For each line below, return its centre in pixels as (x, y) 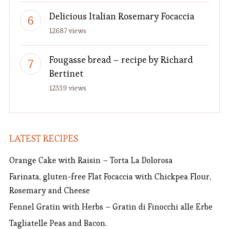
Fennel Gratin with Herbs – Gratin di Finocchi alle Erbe (111, 207)
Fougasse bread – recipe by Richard (121, 60)
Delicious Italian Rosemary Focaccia (121, 16)
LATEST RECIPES (43, 138)
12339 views (67, 88)
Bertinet (66, 73)
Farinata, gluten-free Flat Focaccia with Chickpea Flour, (110, 177)
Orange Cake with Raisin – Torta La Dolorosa (91, 160)
